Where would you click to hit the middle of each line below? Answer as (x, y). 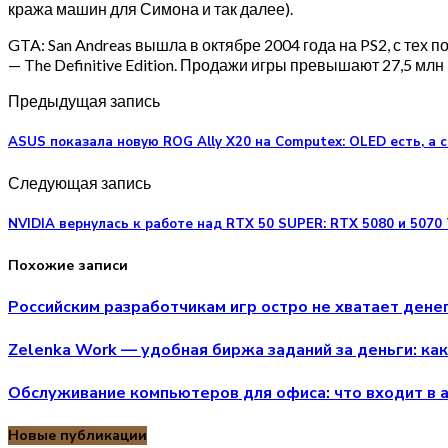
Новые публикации (77, 435)
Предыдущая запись (84, 100)
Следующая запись (79, 183)
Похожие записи (68, 265)
